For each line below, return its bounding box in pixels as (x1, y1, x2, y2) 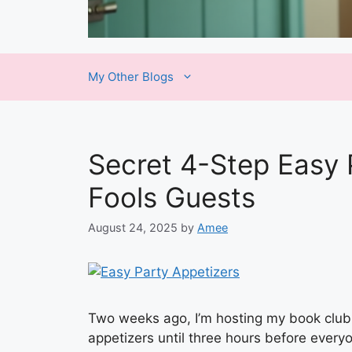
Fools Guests (88, 181, 255, 214)
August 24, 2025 (88, 221, 178, 235)
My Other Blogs (88, 69, 174, 84)
